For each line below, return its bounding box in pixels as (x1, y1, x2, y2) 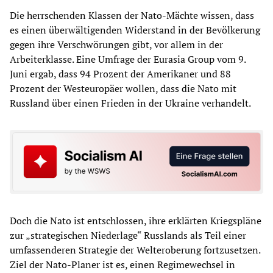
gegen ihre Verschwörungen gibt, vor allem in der (10, 37, 223, 51)
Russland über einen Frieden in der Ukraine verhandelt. (10, 96, 251, 110)
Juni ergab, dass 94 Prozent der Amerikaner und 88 (10, 66, 231, 80)
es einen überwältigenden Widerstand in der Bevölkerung (10, 23, 260, 37)
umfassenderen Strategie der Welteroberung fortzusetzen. (10, 243, 260, 257)
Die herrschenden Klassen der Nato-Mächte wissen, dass (10, 8, 254, 22)
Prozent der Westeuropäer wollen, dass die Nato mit (10, 81, 236, 95)
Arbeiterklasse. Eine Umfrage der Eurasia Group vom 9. (10, 52, 246, 66)
